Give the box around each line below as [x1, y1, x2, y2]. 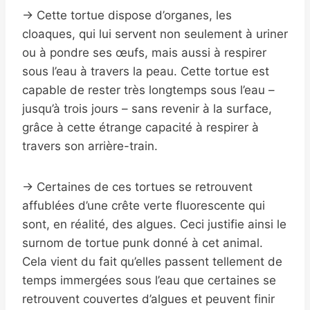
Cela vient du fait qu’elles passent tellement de [22, 255, 282, 269]
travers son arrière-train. [22, 139, 158, 154]
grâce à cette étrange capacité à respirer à [22, 120, 259, 135]
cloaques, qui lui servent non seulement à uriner [22, 27, 288, 42]
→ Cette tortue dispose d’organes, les [22, 8, 232, 23]
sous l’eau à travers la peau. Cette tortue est [22, 64, 269, 79]
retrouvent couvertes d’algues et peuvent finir [22, 292, 275, 307]
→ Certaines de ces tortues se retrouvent [22, 180, 253, 194]
